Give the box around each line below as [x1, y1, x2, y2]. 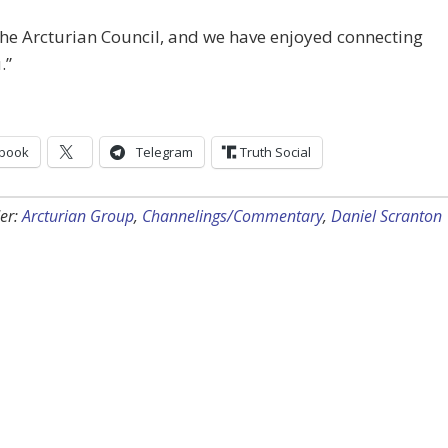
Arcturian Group [22, 205, 134, 228]
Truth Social [240, 143, 311, 162]
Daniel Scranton [331, 205, 442, 228]
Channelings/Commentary [142, 205, 323, 228]
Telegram [136, 143, 193, 162]
